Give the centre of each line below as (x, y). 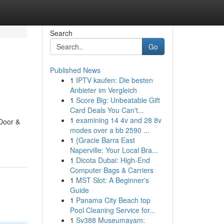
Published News (75, 70)
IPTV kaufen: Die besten (114, 80)
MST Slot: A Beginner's (112, 180)
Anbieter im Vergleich (103, 90)
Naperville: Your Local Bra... (114, 150)
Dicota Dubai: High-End (113, 160)
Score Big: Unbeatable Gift (118, 100)
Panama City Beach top (113, 200)
